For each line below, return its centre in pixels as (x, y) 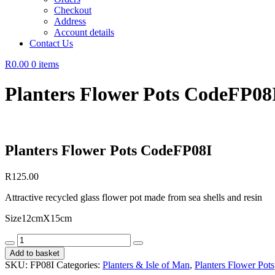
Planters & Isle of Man (146, 265)
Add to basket (35, 253)
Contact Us (51, 43)
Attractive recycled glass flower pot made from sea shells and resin (134, 197)
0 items (45, 64)
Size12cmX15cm (38, 218)
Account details (84, 32)
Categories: (79, 265)
